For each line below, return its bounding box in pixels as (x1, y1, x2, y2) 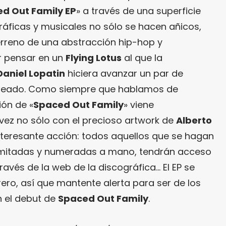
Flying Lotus (66, 51, 122, 64)
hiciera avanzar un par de (65, 67, 183, 80)
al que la (122, 51, 162, 64)
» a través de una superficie (76, 4, 201, 17)
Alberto (176, 114, 212, 127)
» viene (124, 98, 154, 111)
